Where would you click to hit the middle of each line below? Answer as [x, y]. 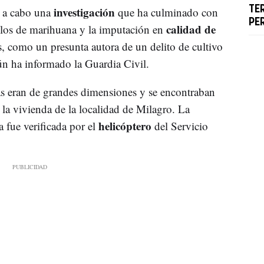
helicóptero [126, 126]
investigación [85, 12]
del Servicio [181, 126]
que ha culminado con [168, 12]
